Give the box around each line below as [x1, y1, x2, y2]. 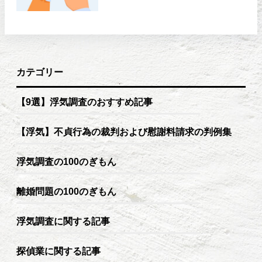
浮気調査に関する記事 [16, 216, 110, 226]
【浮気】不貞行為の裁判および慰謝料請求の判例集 [16, 126, 232, 136]
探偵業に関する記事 [16, 246, 101, 256]
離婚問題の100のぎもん [16, 186, 116, 196]
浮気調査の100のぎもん [16, 156, 116, 166]
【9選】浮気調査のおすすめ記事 [16, 96, 153, 106]
